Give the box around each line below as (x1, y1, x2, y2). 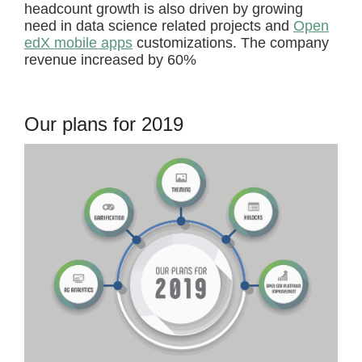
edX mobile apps (24, 35, 133, 51)
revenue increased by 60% (24, 52, 196, 68)
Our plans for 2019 (24, 113, 183, 135)
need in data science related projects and (24, 18, 293, 34)
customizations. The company (133, 35, 329, 51)
